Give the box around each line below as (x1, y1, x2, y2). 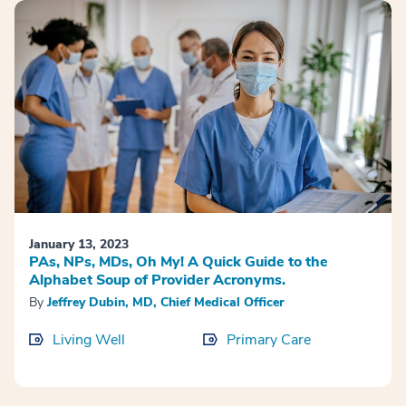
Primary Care (227, 329, 311, 350)
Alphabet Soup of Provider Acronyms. (29, 269, 285, 290)
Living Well (53, 329, 125, 350)
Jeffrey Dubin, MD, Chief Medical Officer (47, 293, 285, 311)
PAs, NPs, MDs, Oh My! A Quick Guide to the (29, 251, 328, 272)
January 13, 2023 (29, 235, 129, 253)
